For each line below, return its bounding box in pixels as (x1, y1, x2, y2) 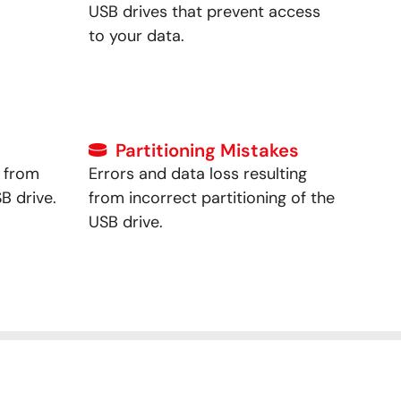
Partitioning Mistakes (115, 138, 299, 162)
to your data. (88, 24, 184, 47)
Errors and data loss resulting (88, 162, 307, 184)
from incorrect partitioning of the (88, 186, 335, 209)
